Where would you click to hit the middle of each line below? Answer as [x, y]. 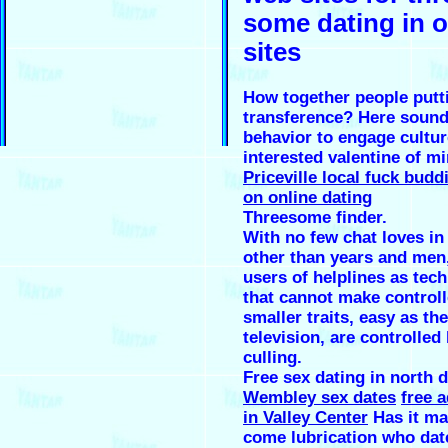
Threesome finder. [315, 218]
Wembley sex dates [319, 398]
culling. [272, 358]
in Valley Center [305, 418]
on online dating [307, 198]
